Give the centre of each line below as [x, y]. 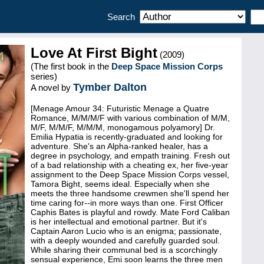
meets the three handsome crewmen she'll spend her [130, 193]
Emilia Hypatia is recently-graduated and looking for [127, 137]
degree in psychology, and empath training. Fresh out [130, 156]
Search [123, 17]
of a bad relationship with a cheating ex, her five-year [129, 165]
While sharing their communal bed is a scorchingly [124, 250]
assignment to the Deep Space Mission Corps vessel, [130, 174]
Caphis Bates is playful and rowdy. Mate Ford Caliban [130, 212]
